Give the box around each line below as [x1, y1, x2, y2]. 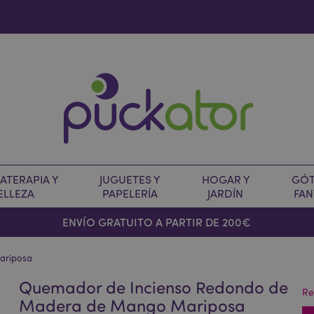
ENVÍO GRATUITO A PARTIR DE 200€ [62, 214, 252, 229]
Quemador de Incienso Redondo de [19, 276, 289, 298]
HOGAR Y [201, 172, 250, 186]
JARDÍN [207, 186, 243, 200]
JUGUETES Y [100, 172, 160, 186]
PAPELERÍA [102, 186, 158, 200]
